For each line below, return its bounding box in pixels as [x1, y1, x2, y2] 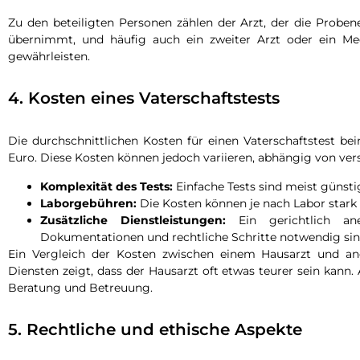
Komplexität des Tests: [40, 178, 173, 194]
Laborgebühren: [40, 195, 137, 211]
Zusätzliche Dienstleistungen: [40, 212, 227, 227]
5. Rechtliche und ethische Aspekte [8, 320, 302, 340]
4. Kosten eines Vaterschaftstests [8, 88, 280, 108]
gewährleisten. [8, 48, 90, 63]
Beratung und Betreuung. [8, 280, 153, 295]
